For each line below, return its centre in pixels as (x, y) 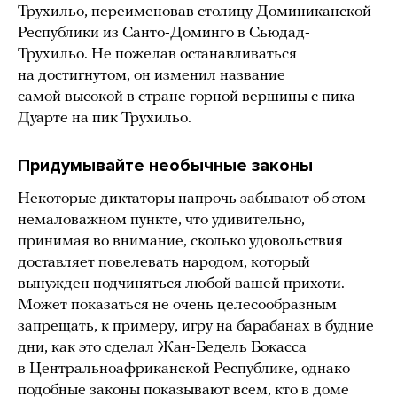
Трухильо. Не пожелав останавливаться (157, 55)
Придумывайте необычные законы (165, 166)
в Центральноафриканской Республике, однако (184, 370)
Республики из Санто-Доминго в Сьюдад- (164, 34)
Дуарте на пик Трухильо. (105, 119)
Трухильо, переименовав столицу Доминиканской (195, 12)
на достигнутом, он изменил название (152, 76)
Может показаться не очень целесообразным (177, 306)
